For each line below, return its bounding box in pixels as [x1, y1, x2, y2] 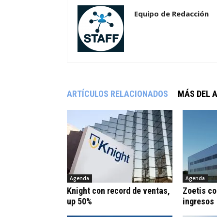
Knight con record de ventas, [67, 185, 170, 196]
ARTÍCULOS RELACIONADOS [67, 88, 168, 99]
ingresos [183, 196, 214, 206]
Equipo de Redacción [134, 8, 209, 18]
